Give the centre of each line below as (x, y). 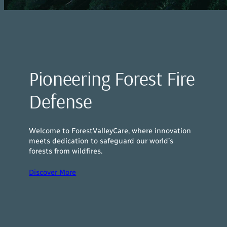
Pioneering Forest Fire (112, 78)
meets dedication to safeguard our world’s (101, 141)
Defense (61, 101)
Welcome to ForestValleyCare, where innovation (110, 130)
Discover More (53, 173)
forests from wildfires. (66, 151)
